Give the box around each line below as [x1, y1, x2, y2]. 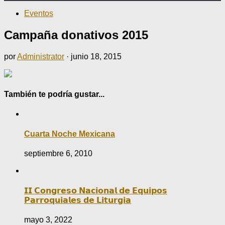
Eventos [24, 9, 53, 18]
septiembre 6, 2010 [24, 149, 92, 158]
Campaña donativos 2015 [4, 28, 148, 42]
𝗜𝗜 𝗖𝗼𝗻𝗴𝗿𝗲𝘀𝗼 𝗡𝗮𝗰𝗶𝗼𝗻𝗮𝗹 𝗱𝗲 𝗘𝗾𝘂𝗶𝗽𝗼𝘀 [24, 186, 167, 195]
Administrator [17, 52, 64, 61]
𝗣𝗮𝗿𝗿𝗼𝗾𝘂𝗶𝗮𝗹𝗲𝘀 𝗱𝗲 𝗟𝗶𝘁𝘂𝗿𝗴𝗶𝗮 [24, 196, 131, 205]
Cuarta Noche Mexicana [24, 129, 115, 138]
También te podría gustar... [4, 90, 104, 99]
